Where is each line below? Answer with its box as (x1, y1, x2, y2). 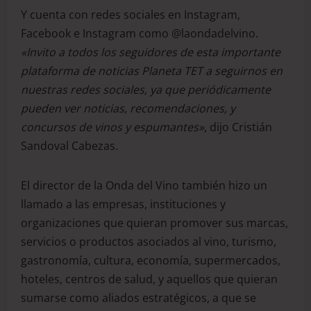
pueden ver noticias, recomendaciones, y (21, 100, 235, 116)
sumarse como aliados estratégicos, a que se (21, 289, 256, 305)
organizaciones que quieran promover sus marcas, (21, 215, 288, 230)
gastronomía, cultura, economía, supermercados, (21, 252, 280, 268)
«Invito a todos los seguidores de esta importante (21, 44, 280, 60)
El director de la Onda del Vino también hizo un (21, 177, 267, 193)
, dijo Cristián (204, 119, 272, 135)
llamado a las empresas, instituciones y (21, 196, 226, 212)
